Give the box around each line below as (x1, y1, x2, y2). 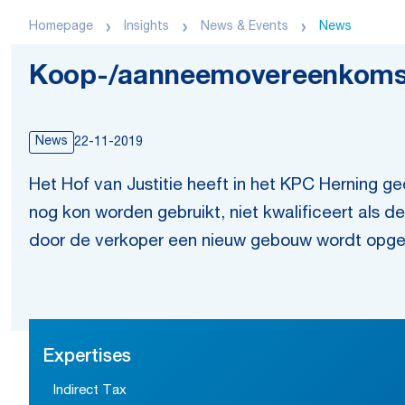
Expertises (42, 349, 131, 367)
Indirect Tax (53, 384, 127, 398)
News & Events (200, 21, 288, 33)
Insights (124, 21, 170, 33)
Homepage (29, 21, 93, 33)
